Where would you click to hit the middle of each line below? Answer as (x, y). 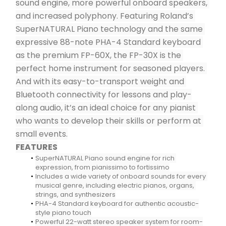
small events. (42, 134)
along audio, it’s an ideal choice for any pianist (106, 108)
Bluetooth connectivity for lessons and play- (104, 95)
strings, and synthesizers (75, 194)
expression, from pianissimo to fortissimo (102, 167)
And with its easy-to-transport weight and (100, 81)
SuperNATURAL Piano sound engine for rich (105, 158)
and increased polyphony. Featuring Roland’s (104, 16)
